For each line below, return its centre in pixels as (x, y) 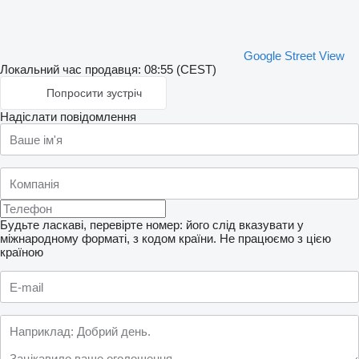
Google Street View (294, 56)
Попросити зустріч (94, 93)
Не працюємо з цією (275, 238)
